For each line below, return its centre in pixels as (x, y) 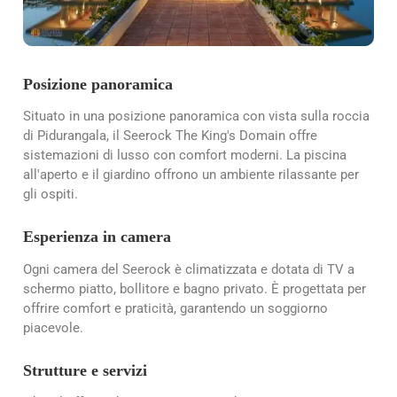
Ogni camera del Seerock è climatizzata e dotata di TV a (189, 269)
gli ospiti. (51, 195)
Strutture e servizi (85, 370)
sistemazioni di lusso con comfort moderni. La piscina (185, 156)
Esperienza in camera (97, 237)
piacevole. (53, 327)
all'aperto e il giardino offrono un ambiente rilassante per (191, 175)
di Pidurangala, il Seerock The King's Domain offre (170, 136)
